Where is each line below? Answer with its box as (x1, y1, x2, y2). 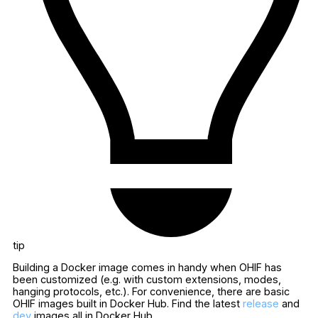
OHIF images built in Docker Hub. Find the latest (13, 297, 243, 310)
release (243, 297, 279, 310)
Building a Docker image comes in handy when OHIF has (13, 261, 282, 274)
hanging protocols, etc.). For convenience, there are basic (13, 285, 290, 298)
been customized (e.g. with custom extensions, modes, (13, 273, 281, 286)
